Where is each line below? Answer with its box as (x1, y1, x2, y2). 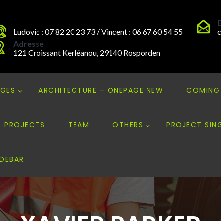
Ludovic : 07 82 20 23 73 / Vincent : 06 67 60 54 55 (13, 27, 183, 36)
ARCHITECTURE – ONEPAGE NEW (38, 85, 163, 95)
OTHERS (112, 120, 143, 130)
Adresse (13, 39, 44, 48)
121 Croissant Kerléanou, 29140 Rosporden (13, 48, 160, 57)
